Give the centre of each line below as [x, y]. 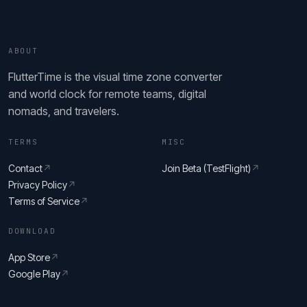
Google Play [34, 274]
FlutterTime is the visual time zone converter [115, 77]
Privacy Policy [38, 185]
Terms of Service [44, 201]
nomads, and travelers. [64, 111]
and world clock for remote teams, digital [107, 94]
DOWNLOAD [32, 231]
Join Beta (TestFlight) [206, 169]
